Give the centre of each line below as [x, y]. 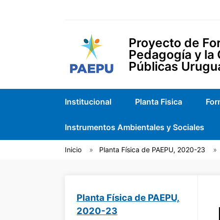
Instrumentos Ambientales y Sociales [135, 127]
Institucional [88, 102]
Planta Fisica [159, 102]
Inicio [73, 150]
